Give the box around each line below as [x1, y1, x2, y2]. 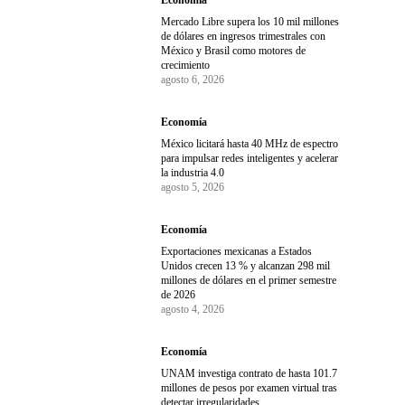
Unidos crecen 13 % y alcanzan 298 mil [161, 259, 331, 273]
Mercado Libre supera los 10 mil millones [161, 15, 340, 29]
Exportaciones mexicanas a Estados [161, 245, 313, 259]
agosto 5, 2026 [161, 181, 225, 194]
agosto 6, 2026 [161, 73, 225, 87]
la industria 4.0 [161, 166, 225, 180]
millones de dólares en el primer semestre [161, 274, 337, 287]
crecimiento [161, 59, 211, 72]
